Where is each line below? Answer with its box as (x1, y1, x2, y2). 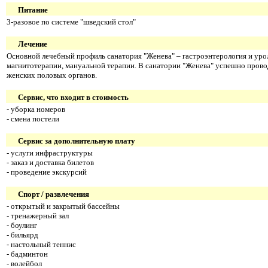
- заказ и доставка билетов (7, 157, 94, 167)
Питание (18, 5, 48, 14)
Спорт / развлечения (18, 189, 89, 199)
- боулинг (7, 220, 37, 230)
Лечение (18, 39, 47, 48)
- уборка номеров (7, 104, 65, 114)
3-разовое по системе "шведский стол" (7, 17, 136, 26)
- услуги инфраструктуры (7, 148, 93, 157)
